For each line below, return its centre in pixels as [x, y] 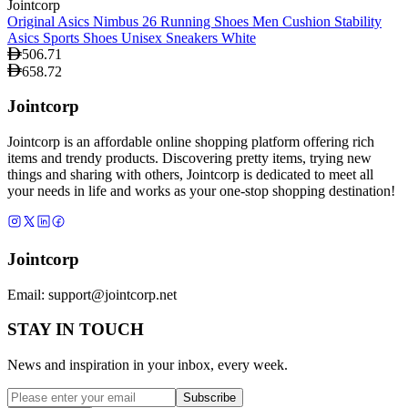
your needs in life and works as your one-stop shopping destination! [201, 191]
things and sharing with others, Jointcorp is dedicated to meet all [190, 175]
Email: [28, 294]
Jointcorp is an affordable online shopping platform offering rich [191, 142]
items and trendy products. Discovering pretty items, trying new [189, 158]
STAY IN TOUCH [76, 330]
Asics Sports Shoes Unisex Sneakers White [132, 37]
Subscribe [209, 398]
